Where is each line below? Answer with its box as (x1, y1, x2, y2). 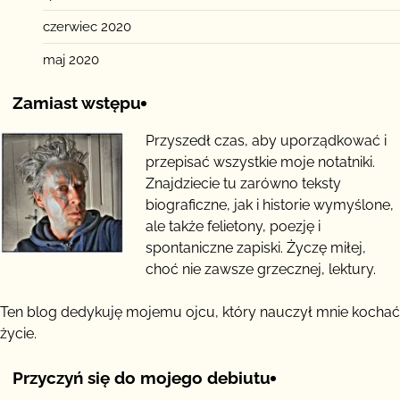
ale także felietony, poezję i (146, 217, 321, 235)
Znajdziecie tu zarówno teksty (146, 174, 341, 192)
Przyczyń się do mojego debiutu (12, 367, 271, 388)
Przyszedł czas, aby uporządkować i (146, 131, 387, 149)
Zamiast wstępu (12, 92, 141, 113)
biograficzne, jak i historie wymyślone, (146, 196, 394, 213)
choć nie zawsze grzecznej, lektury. (146, 260, 376, 278)
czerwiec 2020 (43, 18, 131, 35)
